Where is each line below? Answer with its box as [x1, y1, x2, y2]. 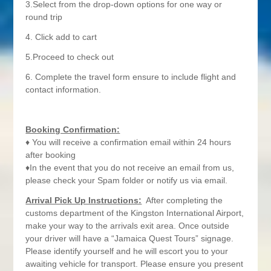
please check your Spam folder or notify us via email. [25, 175, 228, 185]
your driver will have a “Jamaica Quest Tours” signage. [25, 233, 234, 243]
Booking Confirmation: [25, 124, 120, 134]
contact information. [25, 84, 102, 94]
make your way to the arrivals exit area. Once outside [25, 220, 230, 230]
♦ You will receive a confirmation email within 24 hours [25, 137, 232, 147]
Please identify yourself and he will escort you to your [25, 246, 229, 256]
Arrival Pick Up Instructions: [25, 195, 142, 205]
